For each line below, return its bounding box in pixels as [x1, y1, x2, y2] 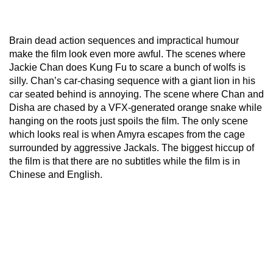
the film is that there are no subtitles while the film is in [9, 155, 240, 166]
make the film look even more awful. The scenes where [9, 48, 246, 59]
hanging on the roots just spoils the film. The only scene [9, 115, 248, 126]
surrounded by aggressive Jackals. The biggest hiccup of [9, 142, 254, 153]
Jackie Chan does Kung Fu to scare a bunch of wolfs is [9, 62, 246, 73]
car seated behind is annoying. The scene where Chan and [9, 88, 264, 99]
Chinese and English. [9, 169, 102, 180]
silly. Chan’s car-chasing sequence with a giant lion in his [9, 75, 255, 86]
